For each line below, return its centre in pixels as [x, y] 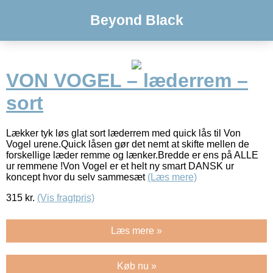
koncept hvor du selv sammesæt [77, 177]
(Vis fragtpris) [66, 197]
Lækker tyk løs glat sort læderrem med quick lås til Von [123, 133]
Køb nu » [136, 266]
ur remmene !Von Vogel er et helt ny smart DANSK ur [120, 166]
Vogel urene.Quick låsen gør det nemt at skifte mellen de [128, 144]
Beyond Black [136, 20]
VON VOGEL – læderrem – [127, 81]
